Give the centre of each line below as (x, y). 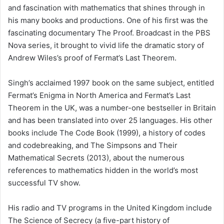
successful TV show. (44, 182)
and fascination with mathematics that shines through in (106, 7)
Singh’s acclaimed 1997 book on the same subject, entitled (111, 82)
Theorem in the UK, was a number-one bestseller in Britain (112, 107)
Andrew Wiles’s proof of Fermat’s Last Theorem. (92, 57)
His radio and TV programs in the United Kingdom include (110, 207)
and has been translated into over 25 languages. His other (110, 120)
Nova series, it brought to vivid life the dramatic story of (106, 45)
